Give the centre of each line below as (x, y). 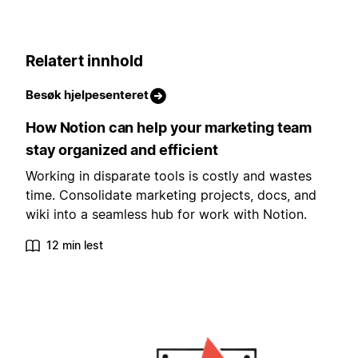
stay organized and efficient (122, 150)
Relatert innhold (84, 61)
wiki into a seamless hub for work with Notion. (166, 215)
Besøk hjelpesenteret (87, 95)
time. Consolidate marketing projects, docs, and (171, 195)
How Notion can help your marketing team (169, 128)
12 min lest (75, 245)
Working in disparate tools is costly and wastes (169, 176)
